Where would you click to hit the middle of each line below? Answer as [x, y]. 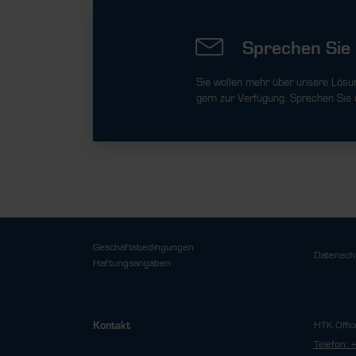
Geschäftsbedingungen [143, 247]
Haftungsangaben [132, 263]
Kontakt [112, 326]
